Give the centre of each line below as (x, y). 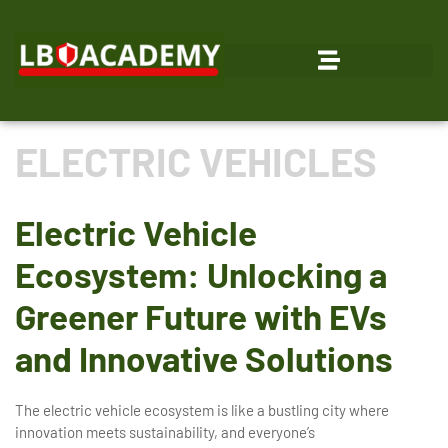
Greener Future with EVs (201, 316)
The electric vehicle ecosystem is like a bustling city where (202, 410)
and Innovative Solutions (204, 358)
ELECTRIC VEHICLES (196, 161)
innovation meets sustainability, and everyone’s (165, 432)
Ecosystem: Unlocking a (201, 274)
